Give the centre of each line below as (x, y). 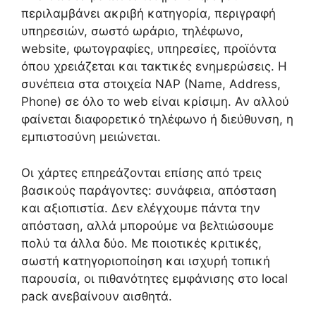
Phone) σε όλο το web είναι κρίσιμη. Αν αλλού (155, 102)
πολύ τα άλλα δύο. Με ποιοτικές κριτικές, (141, 243)
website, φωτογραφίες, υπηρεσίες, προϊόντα (149, 49)
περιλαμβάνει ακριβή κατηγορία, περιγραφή (148, 14)
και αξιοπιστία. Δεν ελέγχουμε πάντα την (141, 208)
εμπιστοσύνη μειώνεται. (91, 137)
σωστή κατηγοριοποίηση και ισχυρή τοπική (146, 261)
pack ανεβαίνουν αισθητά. (97, 296)
